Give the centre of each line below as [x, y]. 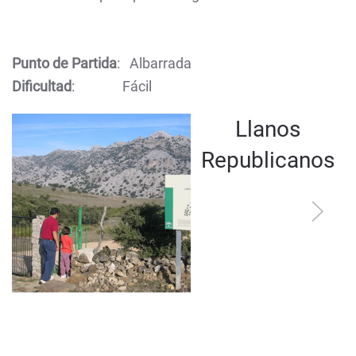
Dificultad [42, 86]
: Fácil [112, 86]
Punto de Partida [64, 63]
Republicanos [267, 160]
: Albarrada [154, 63]
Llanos [267, 129]
